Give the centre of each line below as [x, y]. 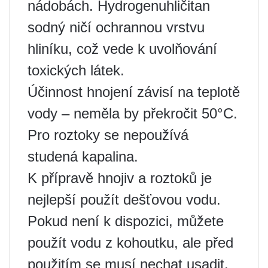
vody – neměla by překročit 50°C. [133, 113]
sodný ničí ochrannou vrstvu [116, 27]
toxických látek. [76, 70]
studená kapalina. [83, 156]
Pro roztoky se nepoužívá [108, 135]
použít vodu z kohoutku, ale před [130, 242]
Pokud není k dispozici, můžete [126, 221]
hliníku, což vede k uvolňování [122, 48]
